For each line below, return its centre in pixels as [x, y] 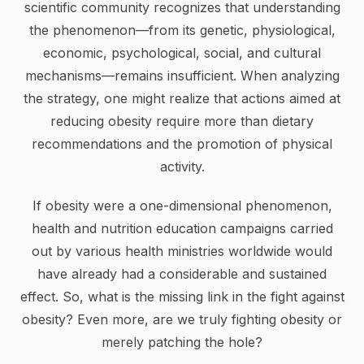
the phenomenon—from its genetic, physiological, [182, 30]
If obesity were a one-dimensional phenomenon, [182, 206]
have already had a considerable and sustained [182, 274]
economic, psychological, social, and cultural [182, 53]
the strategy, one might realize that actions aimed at [182, 98]
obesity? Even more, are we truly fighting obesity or [182, 319]
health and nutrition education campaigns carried [182, 228]
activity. [182, 167]
